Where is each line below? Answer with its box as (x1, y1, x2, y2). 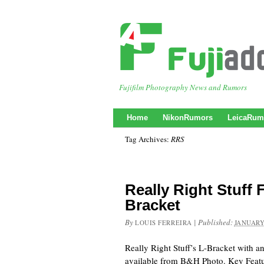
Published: (197, 217, 235, 227)
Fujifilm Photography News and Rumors (119, 82, 247, 93)
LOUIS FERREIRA (135, 218, 192, 227)
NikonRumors (163, 113, 213, 122)
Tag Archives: (125, 134, 171, 144)
